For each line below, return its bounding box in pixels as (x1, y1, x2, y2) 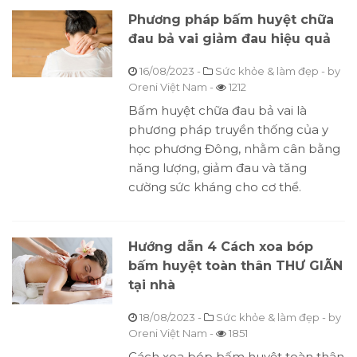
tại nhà (127, 277, 175, 293)
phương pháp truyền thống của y (127, 122, 328, 138)
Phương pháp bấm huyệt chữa (127, 12, 334, 28)
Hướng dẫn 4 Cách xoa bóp (127, 239, 313, 255)
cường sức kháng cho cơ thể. (127, 179, 301, 195)
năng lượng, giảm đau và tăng (127, 160, 307, 176)
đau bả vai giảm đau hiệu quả (127, 31, 331, 47)
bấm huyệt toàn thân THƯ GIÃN (127, 258, 343, 274)
